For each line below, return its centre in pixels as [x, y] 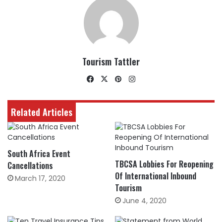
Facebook [114, 79]
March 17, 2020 [40, 178]
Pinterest [140, 79]
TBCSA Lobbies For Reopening [164, 164]
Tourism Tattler [111, 61]
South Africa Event [39, 154]
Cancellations [30, 166]
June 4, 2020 [144, 201]
